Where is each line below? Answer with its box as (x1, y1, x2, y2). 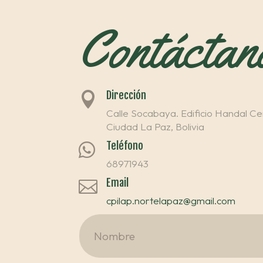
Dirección (106, 88, 147, 102)
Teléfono (106, 139, 144, 152)
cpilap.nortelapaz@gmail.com (106, 194, 236, 207)
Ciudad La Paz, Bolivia (106, 120, 205, 133)
